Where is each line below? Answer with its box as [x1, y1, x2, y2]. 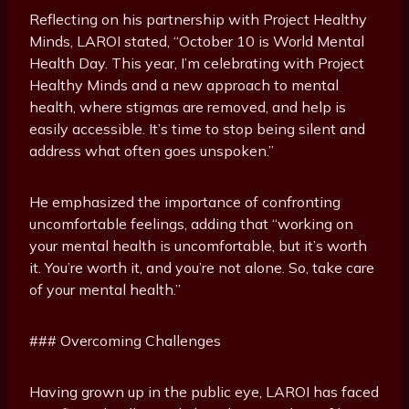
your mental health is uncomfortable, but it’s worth [29, 236, 367, 256]
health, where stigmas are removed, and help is [29, 98, 346, 117]
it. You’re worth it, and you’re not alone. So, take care [29, 258, 374, 278]
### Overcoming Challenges [29, 331, 221, 351]
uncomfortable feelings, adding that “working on [29, 215, 353, 234]
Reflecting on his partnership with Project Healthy [29, 10, 367, 29]
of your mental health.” [29, 280, 181, 299]
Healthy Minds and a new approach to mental [29, 76, 339, 95]
